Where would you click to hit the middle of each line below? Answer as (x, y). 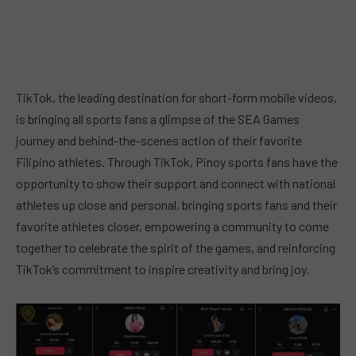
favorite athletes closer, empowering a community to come (172, 226)
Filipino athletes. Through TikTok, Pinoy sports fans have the (177, 162)
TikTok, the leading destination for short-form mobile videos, (176, 97)
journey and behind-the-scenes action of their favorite (159, 140)
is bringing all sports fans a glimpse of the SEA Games (158, 119)
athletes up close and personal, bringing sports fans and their (176, 205)
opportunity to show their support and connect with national (176, 183)
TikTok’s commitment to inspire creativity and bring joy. (163, 269)
